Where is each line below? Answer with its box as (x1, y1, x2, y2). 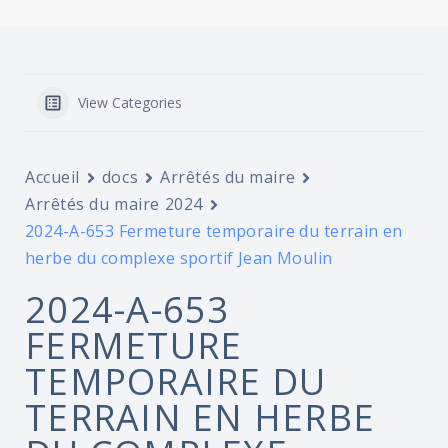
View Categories (78, 93, 182, 112)
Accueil (25, 166, 80, 188)
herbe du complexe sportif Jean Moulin (25, 247, 333, 269)
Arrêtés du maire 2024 (25, 193, 203, 215)
